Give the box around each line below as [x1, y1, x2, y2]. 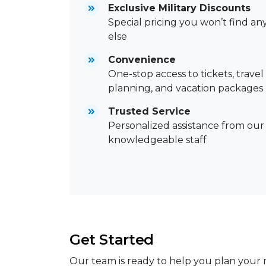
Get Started [69, 231, 154, 249]
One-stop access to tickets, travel [108, 68, 264, 80]
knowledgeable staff [108, 134, 207, 146]
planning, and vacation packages [108, 83, 263, 94]
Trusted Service [108, 106, 191, 118]
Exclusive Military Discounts [108, 2, 251, 14]
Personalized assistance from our [108, 120, 264, 132]
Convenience [108, 54, 176, 66]
